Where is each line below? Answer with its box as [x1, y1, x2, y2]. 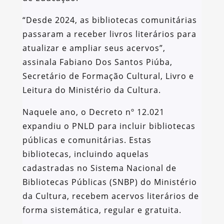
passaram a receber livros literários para [22, 28, 196, 40]
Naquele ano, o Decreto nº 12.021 [22, 106, 164, 118]
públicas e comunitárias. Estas [22, 134, 151, 146]
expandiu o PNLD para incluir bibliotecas [22, 120, 195, 132]
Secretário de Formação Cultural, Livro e [22, 70, 194, 82]
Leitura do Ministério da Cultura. [22, 84, 161, 96]
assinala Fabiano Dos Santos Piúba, [22, 56, 172, 68]
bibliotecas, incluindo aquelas [22, 148, 149, 160]
